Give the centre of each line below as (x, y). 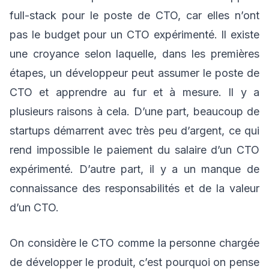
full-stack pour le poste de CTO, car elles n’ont (134, 15)
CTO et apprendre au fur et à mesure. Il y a (134, 92)
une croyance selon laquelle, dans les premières (134, 54)
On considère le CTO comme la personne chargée (134, 243)
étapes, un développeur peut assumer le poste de (134, 73)
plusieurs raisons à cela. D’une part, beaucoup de (134, 111)
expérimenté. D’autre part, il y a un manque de (134, 169)
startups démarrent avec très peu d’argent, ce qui (134, 131)
